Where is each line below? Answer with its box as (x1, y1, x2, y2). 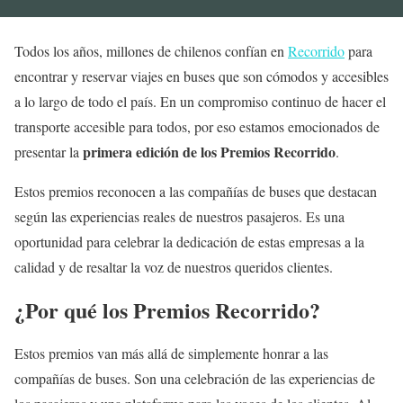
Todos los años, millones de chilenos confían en (14, 40, 288, 60)
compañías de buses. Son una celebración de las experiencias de (14, 368, 375, 388)
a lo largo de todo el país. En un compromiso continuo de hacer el (14, 91, 386, 111)
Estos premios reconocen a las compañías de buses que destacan (14, 181, 377, 201)
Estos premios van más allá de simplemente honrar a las (14, 343, 328, 363)
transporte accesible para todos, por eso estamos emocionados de (14, 116, 380, 136)
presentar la (14, 141, 83, 161)
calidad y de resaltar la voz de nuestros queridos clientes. (14, 256, 333, 276)
